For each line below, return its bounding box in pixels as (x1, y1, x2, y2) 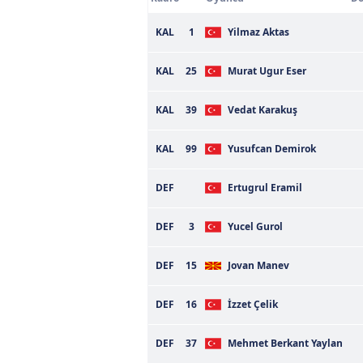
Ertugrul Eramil (228, 181, 302, 194)
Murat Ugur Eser (228, 64, 306, 78)
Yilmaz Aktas (228, 25, 289, 39)
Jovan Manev (228, 258, 289, 272)
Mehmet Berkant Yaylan (228, 336, 343, 350)
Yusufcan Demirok (228, 142, 316, 156)
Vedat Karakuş (228, 103, 297, 117)
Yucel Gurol (228, 220, 283, 233)
